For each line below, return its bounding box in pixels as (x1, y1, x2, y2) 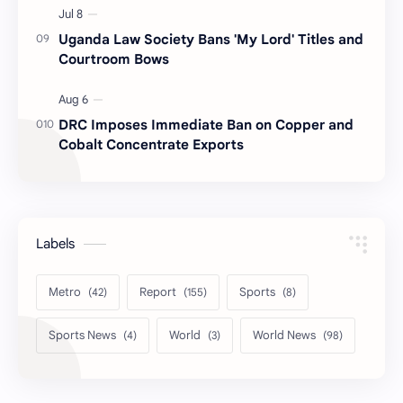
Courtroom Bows (58, 49, 169, 67)
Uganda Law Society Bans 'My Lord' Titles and (58, 30, 363, 48)
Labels (36, 235, 75, 252)
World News (253, 327, 316, 343)
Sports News (49, 327, 116, 343)
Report (139, 283, 176, 300)
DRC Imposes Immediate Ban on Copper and (58, 115, 354, 133)
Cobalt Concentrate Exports (58, 135, 244, 153)
